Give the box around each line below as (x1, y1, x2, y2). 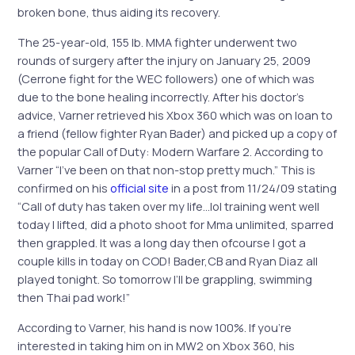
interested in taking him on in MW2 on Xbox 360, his (17, 337, 296, 353)
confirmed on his (17, 179, 111, 196)
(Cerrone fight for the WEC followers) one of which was (17, 70, 315, 86)
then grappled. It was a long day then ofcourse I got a (17, 234, 307, 250)
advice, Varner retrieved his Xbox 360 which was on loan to (17, 106, 334, 123)
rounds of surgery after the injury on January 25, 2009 (17, 52, 311, 68)
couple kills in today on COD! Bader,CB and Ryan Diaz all (17, 252, 319, 269)
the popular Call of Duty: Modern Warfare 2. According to (17, 143, 324, 159)
